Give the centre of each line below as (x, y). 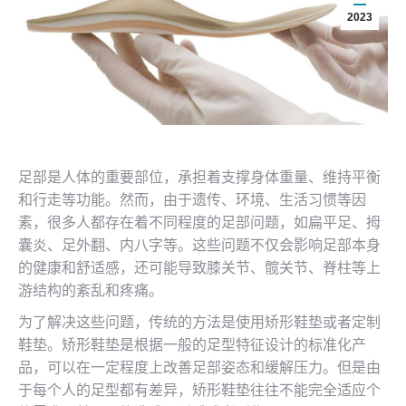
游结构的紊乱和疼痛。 (91, 290)
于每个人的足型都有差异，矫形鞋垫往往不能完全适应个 (199, 390)
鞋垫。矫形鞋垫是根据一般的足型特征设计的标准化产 (192, 344)
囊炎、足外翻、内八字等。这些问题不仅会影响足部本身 (199, 245)
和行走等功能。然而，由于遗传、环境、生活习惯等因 (192, 199)
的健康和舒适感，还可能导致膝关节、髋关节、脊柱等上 (199, 267)
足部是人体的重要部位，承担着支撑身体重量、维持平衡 (199, 177)
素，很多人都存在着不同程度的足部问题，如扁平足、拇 (199, 222)
